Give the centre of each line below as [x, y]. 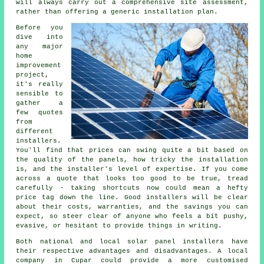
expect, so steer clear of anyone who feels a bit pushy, [132, 216]
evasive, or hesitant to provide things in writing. [119, 225]
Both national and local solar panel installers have [132, 241]
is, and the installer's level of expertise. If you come [132, 169]
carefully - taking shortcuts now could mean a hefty [132, 188]
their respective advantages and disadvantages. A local [132, 251]
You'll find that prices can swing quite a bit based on [132, 150]
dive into [39, 37]
